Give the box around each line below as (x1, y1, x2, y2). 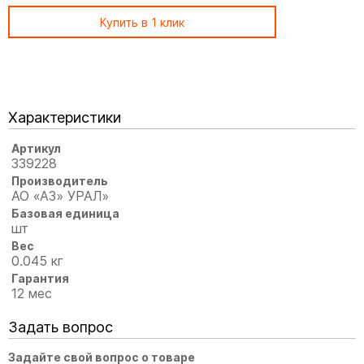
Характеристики (8, 108, 121, 126)
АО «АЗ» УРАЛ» (11, 187, 110, 204)
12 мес (11, 284, 53, 301)
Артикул (11, 141, 62, 155)
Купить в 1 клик (100, 15, 184, 29)
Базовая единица (11, 206, 120, 220)
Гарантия (11, 271, 70, 285)
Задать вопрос (8, 318, 113, 336)
